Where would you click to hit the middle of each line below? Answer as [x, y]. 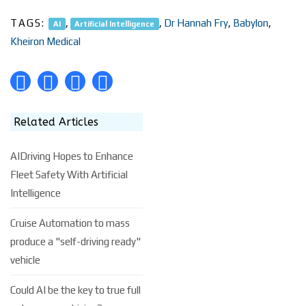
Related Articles [56, 122]
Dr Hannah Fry [196, 23]
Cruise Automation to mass [70, 223]
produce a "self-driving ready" [75, 241]
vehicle [25, 260]
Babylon [251, 23]
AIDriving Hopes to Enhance [72, 156]
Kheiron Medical [45, 41]
